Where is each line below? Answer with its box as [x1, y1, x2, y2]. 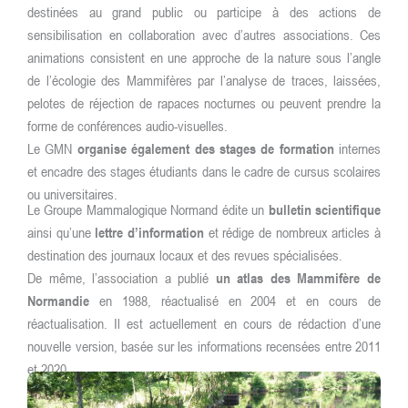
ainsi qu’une [27, 223, 96, 241]
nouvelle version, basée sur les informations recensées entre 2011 [27, 337, 381, 355]
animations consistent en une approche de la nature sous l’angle [27, 48, 381, 66]
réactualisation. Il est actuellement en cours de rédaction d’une [27, 314, 381, 332]
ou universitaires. [27, 185, 117, 203]
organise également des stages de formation [76, 139, 334, 158]
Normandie [27, 291, 89, 310]
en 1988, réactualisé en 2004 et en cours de [89, 291, 381, 310]
